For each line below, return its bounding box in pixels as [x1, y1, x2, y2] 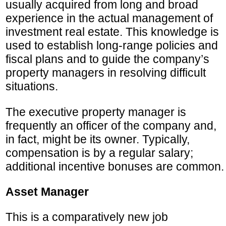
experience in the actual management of [6, 12, 213, 25]
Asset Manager [6, 185, 89, 198]
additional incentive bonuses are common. [6, 159, 224, 173]
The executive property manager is [6, 105, 186, 119]
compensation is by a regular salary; [6, 146, 193, 159]
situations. [6, 80, 58, 93]
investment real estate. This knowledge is [6, 25, 219, 39]
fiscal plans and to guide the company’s [6, 52, 209, 66]
